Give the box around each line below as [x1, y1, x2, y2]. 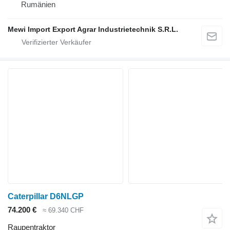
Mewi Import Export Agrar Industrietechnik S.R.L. [8, 25, 178, 33]
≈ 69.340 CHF [43, 206, 84, 214]
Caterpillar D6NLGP [8, 191, 84, 201]
